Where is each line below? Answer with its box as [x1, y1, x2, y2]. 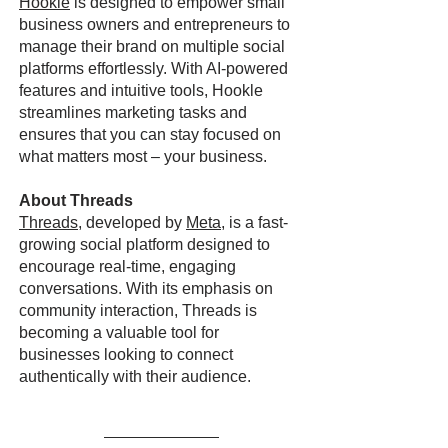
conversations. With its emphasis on [19, 280, 273, 297]
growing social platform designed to [19, 236, 270, 253]
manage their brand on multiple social [19, 38, 285, 55]
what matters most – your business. [19, 148, 267, 165]
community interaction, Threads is [19, 302, 257, 319]
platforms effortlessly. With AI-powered [19, 60, 288, 77]
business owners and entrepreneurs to [19, 16, 290, 33]
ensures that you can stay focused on [19, 126, 281, 143]
